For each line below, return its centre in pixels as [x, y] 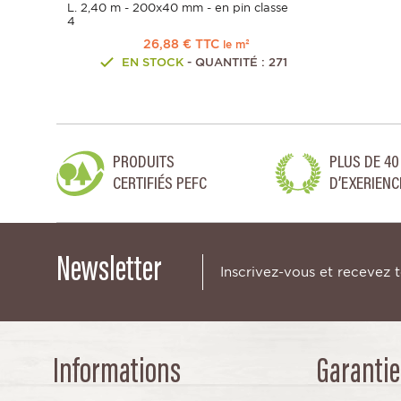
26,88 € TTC [183, 44]
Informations [116, 375]
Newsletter [109, 273]
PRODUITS [143, 162]
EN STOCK [152, 63]
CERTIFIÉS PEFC [159, 184]
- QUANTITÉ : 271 [235, 63]
